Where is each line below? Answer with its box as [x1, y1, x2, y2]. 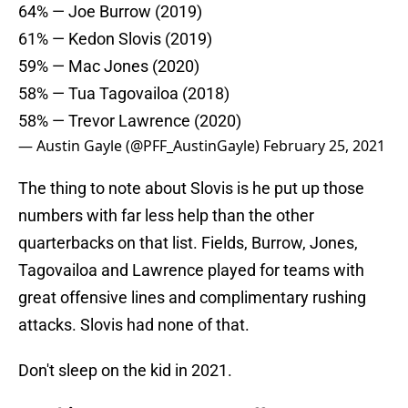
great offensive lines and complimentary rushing [18, 288, 366, 308]
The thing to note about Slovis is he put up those [18, 178, 364, 199]
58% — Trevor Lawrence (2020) [18, 111, 241, 131]
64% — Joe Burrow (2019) [18, 2, 202, 22]
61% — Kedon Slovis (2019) [18, 29, 212, 49]
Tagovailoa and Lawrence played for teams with [18, 260, 364, 280]
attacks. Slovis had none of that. [18, 315, 250, 335]
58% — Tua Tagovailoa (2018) [18, 84, 229, 104]
